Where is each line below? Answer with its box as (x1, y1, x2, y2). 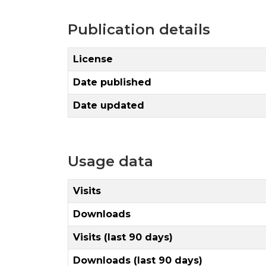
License (73, 53, 113, 65)
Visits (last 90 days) (73, 231, 173, 243)
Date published (73, 76, 151, 88)
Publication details (68, 20, 210, 38)
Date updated (73, 99, 144, 111)
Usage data (68, 152, 153, 170)
